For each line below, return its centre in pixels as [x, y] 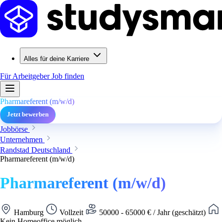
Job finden [68, 76]
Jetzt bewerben [28, 114]
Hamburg [29, 212]
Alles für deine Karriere [56, 59]
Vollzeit [71, 212]
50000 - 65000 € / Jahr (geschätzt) [152, 212]
